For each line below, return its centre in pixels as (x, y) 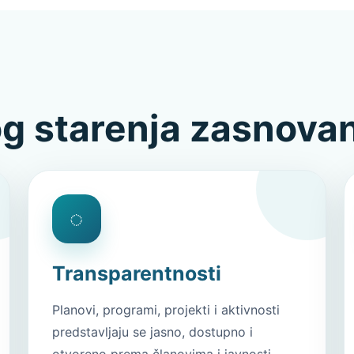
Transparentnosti (136, 273)
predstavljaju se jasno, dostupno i (152, 332)
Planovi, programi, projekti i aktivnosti (166, 310)
